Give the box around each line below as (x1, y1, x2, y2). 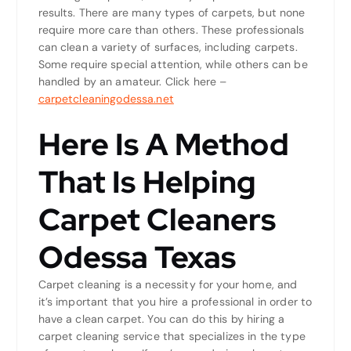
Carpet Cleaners (38, 199, 277, 241)
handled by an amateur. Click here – (38, 74, 227, 89)
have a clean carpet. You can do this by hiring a (38, 312, 285, 327)
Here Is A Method (38, 124, 289, 165)
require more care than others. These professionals (38, 23, 305, 38)
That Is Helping (38, 161, 256, 203)
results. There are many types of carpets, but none (38, 5, 306, 20)
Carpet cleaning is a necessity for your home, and (38, 277, 298, 292)
